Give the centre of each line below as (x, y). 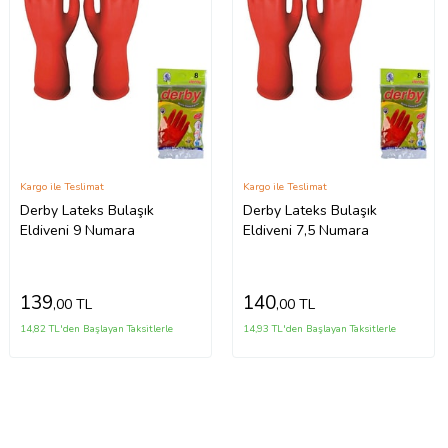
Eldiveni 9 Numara (78, 230)
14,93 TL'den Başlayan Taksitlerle (320, 328)
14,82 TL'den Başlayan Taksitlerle (97, 328)
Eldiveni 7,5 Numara (306, 230)
